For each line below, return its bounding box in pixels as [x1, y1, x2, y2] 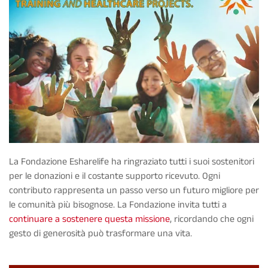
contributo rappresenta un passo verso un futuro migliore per [9, 183, 259, 197]
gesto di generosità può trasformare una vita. [9, 226, 192, 240]
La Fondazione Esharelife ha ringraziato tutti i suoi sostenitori [9, 154, 254, 169]
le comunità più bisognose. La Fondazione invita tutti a [9, 197, 227, 212]
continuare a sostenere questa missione [9, 212, 170, 226]
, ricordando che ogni [170, 212, 254, 226]
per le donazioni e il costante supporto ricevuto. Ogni [9, 169, 220, 183]
